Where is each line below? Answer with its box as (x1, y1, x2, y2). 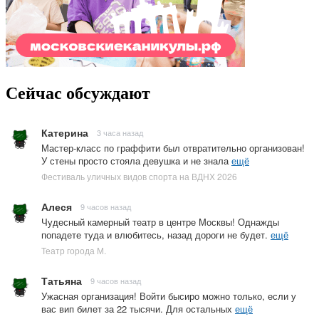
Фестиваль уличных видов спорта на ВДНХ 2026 (41, 169, 237, 182)
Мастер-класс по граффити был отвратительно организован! (41, 140, 305, 155)
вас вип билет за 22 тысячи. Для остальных (41, 301, 235, 315)
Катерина (41, 125, 88, 140)
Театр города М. (41, 244, 106, 256)
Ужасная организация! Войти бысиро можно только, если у (41, 288, 296, 303)
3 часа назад (97, 126, 143, 138)
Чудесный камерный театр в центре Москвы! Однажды (41, 214, 279, 229)
